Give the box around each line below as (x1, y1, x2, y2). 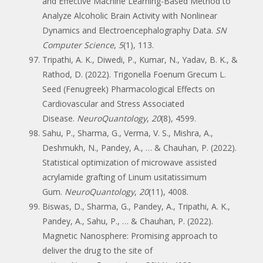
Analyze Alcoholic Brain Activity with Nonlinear (42, 9, 217, 21)
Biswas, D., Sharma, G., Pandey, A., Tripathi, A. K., (42, 200, 230, 212)
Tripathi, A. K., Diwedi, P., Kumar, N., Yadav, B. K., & (42, 53, 238, 65)
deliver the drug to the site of (42, 244, 153, 256)
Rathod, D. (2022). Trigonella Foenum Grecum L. (42, 68, 226, 80)
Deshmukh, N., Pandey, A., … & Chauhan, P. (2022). (42, 141, 237, 153)
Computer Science (42, 39, 114, 50)
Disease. (42, 112, 77, 124)
